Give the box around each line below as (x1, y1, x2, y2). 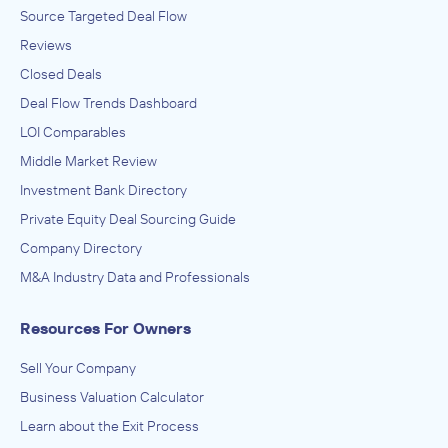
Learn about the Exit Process (20, 417, 199, 435)
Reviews (20, 36, 72, 54)
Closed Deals (20, 65, 102, 83)
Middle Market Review (20, 152, 157, 170)
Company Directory (20, 239, 142, 257)
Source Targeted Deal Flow (20, 7, 187, 25)
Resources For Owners (20, 318, 191, 338)
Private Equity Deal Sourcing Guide (20, 210, 236, 228)
